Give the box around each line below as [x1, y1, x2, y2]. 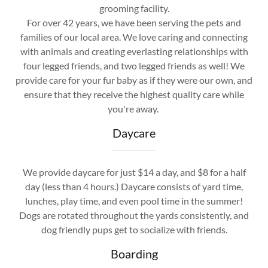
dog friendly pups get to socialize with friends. [41, 223, 227, 235]
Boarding [110, 246, 158, 261]
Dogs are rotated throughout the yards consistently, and [19, 209, 249, 221]
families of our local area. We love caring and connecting [20, 31, 248, 42]
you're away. [108, 102, 160, 114]
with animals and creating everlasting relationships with [20, 45, 248, 57]
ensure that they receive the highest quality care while [24, 88, 244, 100]
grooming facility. [99, 2, 169, 14]
